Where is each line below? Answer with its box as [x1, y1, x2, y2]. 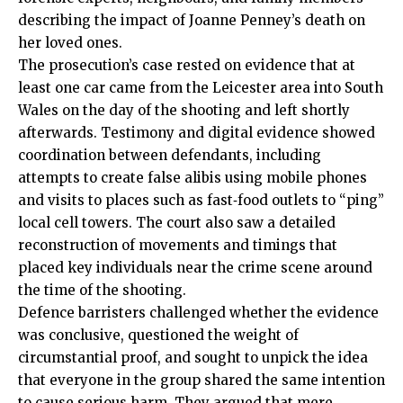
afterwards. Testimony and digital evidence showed [18, 124, 375, 142]
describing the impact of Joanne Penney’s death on [18, 12, 365, 30]
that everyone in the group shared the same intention [18, 372, 385, 390]
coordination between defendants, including [18, 147, 321, 165]
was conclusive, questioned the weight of [18, 327, 299, 345]
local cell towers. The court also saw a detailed [18, 214, 336, 232]
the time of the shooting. [18, 282, 186, 300]
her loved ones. [18, 34, 122, 52]
